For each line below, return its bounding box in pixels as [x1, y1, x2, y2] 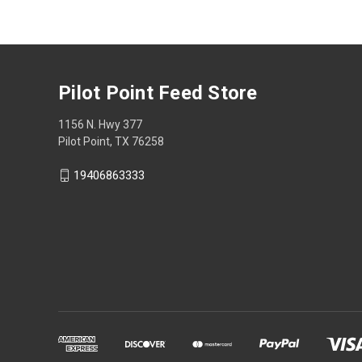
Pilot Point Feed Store [58, 81, 258, 104]
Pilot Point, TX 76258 [58, 134, 164, 148]
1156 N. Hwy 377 [58, 117, 142, 131]
